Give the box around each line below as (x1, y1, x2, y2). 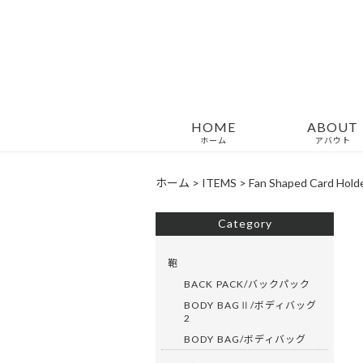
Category (217, 215, 272, 231)
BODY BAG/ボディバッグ (184, 331, 306, 346)
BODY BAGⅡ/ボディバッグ (184, 297, 317, 312)
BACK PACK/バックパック (184, 276, 310, 291)
